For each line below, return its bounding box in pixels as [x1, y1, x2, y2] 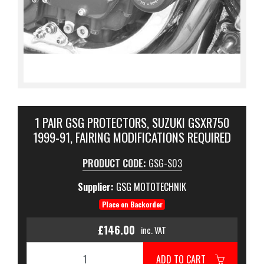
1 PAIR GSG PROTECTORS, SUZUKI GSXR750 [35, 113, 229, 131]
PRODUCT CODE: [82, 156, 148, 170]
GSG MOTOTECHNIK [116, 180, 186, 194]
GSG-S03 [148, 156, 182, 170]
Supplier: [78, 180, 116, 194]
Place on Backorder [101, 199, 163, 209]
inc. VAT [141, 223, 166, 236]
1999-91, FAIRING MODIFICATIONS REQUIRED [33, 128, 231, 146]
